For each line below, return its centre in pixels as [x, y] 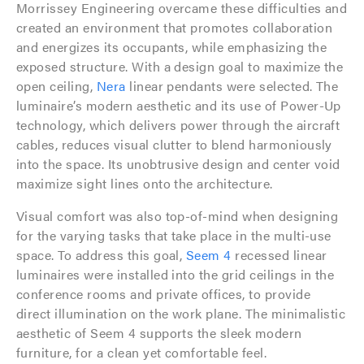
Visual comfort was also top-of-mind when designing [178, 215]
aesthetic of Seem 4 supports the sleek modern [159, 332]
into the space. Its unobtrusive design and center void [178, 163]
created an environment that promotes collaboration [175, 27]
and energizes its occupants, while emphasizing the [172, 46]
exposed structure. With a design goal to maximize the [180, 66]
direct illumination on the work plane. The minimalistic [181, 313]
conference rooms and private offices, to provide [164, 293]
